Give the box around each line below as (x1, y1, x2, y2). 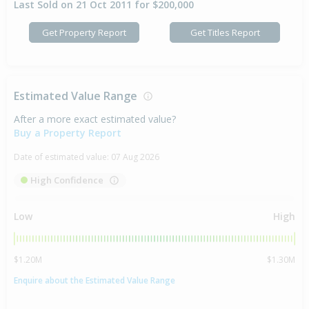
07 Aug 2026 (111, 151, 159, 163)
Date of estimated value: (14, 151, 111, 163)
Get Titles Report (190, 26, 260, 39)
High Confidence (30, 174, 103, 187)
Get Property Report (42, 26, 126, 39)
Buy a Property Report (14, 126, 121, 140)
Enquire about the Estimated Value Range (14, 274, 175, 286)
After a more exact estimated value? (14, 112, 176, 126)
